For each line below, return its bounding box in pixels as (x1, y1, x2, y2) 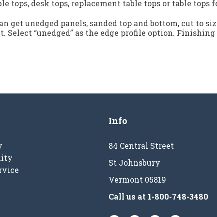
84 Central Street (108, 140, 174, 151)
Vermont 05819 (108, 174, 166, 185)
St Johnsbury (108, 157, 160, 168)
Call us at (108, 191, 148, 202)
